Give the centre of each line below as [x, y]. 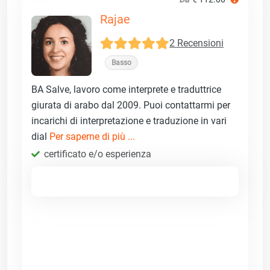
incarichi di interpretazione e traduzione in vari [129, 121]
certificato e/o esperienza [98, 154]
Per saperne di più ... [92, 136]
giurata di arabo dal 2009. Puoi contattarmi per [131, 105]
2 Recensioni [196, 43]
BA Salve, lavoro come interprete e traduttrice [126, 89]
